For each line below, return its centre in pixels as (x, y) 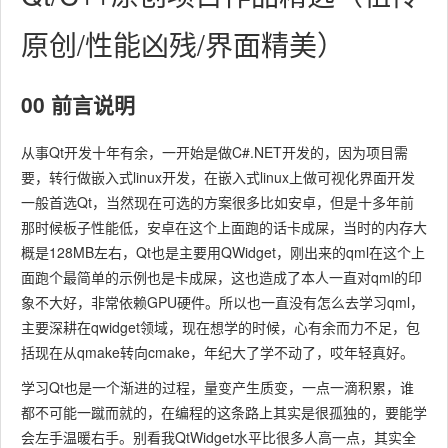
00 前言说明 (78, 104)
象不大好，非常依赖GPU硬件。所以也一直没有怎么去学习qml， (222, 302)
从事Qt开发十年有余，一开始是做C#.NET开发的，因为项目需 (214, 152)
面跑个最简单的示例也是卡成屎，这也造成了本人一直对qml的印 (221, 277)
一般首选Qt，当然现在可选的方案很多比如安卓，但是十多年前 (217, 202)
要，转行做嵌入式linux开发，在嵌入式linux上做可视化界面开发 (218, 177)
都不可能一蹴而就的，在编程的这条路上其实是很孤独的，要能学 (224, 412)
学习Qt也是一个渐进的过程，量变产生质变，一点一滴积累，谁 (217, 387)
